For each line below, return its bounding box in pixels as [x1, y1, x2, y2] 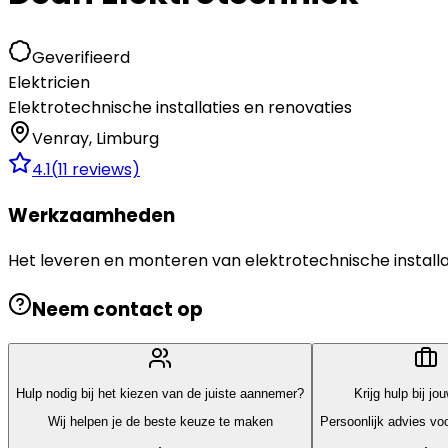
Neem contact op [32, 296, 203, 324]
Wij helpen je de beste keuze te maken [47, 414, 273, 430]
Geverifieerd [32, 45, 130, 69]
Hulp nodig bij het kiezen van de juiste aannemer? [16, 386, 304, 402]
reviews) [68, 157, 140, 181]
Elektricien [8, 70, 90, 94]
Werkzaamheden [8, 201, 175, 229]
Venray [32, 126, 89, 150]
